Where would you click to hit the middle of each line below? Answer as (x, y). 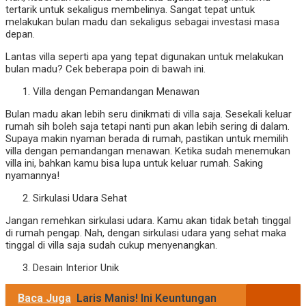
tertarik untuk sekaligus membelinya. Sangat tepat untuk (130, 10)
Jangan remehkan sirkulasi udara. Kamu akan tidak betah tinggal (148, 221)
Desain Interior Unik (76, 268)
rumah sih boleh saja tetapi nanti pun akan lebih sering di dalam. (148, 127)
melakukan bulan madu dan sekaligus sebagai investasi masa (142, 22)
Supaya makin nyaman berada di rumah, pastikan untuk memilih (147, 139)
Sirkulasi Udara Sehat (80, 198)
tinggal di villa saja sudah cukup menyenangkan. (111, 246)
